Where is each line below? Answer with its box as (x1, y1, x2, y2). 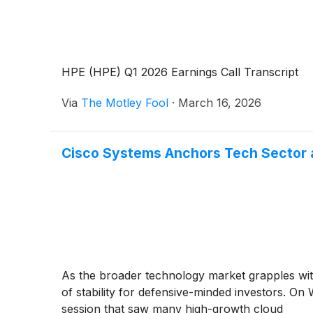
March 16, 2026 (178, 95, 261, 110)
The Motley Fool (81, 95, 168, 110)
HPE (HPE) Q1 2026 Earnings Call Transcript (61, 64, 298, 79)
